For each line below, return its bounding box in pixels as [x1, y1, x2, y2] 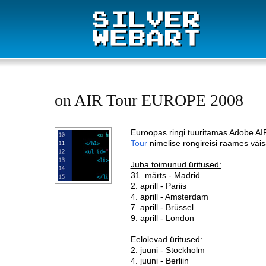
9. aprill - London [130, 213, 194, 223]
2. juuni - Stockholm [130, 245, 205, 255]
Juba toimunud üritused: [130, 159, 221, 169]
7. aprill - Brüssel [130, 202, 194, 212]
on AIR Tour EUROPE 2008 [55, 90, 243, 109]
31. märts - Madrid [130, 170, 200, 180]
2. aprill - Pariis [130, 180, 186, 191]
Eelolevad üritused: [130, 234, 202, 244]
